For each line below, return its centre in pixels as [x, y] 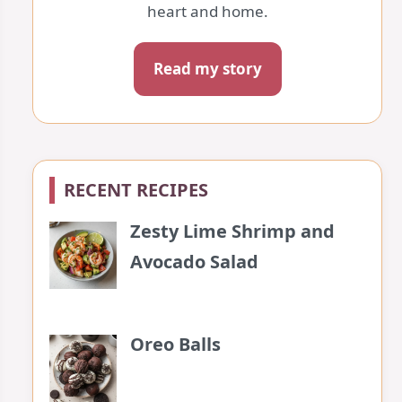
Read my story [207, 69]
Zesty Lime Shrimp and [232, 231]
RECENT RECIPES [136, 190]
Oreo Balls [175, 344]
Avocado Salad [194, 262]
